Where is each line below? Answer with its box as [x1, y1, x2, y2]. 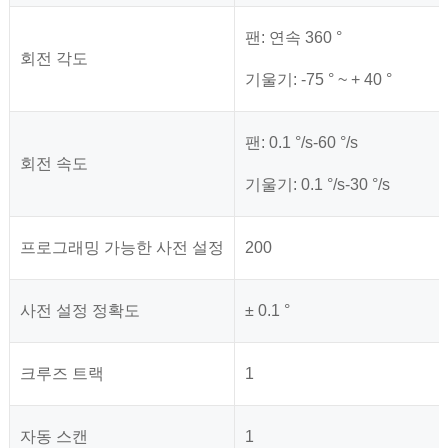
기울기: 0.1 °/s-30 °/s [244, 176, 390, 194]
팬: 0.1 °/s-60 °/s [244, 134, 358, 152]
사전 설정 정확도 [19, 302, 140, 320]
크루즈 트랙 [19, 365, 104, 383]
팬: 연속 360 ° [244, 29, 342, 47]
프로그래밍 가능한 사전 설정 [19, 239, 224, 257]
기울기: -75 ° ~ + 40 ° [244, 71, 392, 89]
